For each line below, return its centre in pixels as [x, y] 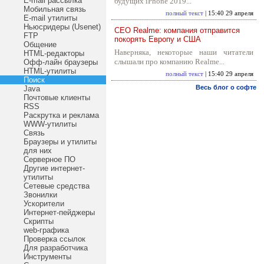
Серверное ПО [49, 159]
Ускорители [44, 204]
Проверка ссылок [55, 239]
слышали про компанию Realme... [169, 62]
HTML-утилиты [50, 71]
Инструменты [47, 257]
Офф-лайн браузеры [61, 62]
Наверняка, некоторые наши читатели [184, 52]
